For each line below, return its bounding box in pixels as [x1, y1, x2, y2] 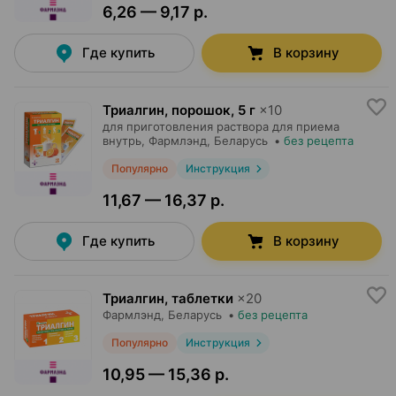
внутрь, [103, 133, 145, 148]
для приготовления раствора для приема [103, 119, 339, 133]
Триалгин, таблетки [103, 290, 233, 307]
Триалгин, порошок [103, 102, 231, 118]
